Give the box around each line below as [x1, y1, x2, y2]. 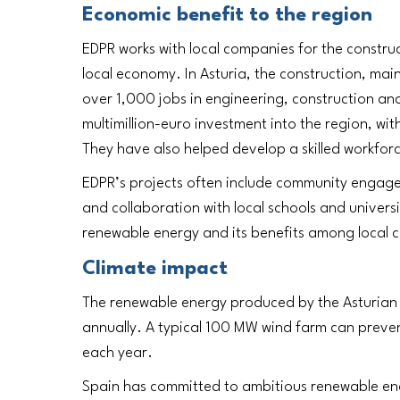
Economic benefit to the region [82, 4, 372, 25]
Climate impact [82, 258, 228, 279]
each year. [82, 345, 153, 361]
